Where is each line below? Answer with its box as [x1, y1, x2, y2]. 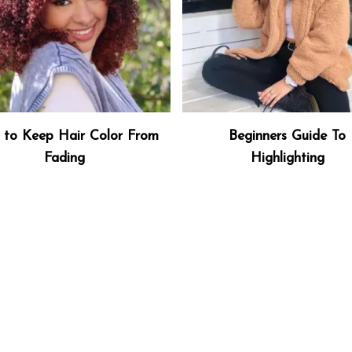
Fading [44, 152, 86, 165]
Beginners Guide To [229, 130, 346, 143]
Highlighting [250, 152, 324, 165]
